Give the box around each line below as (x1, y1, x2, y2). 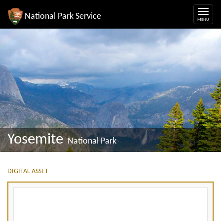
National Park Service (25, 11, 101, 21)
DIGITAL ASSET (7, 168, 48, 175)
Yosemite (7, 132, 63, 147)
